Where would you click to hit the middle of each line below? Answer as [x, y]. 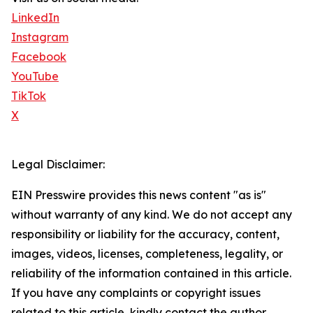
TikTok [29, 96]
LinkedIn [35, 18]
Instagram [40, 37]
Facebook [39, 57]
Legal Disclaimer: [58, 165]
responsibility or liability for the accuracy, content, [145, 234]
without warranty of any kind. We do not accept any [152, 215]
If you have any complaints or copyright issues [136, 293]
